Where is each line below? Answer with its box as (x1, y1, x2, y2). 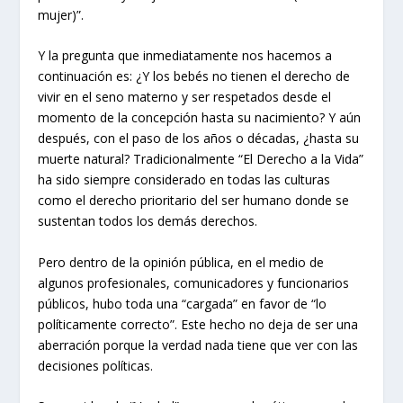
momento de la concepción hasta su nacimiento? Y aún (38, 109, 362, 127)
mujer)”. (38, 5, 85, 23)
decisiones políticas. (38, 356, 154, 374)
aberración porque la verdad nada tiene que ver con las (38, 336, 359, 354)
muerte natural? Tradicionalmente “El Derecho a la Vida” (38, 150, 364, 168)
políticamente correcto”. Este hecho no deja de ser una (38, 315, 359, 333)
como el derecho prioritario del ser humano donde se (38, 192, 350, 210)
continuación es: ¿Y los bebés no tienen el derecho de (38, 67, 351, 85)
